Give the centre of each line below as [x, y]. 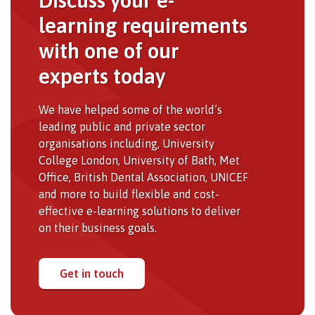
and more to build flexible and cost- [129, 194]
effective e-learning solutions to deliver [140, 211]
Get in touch [92, 273]
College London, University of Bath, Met [139, 160]
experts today [102, 76]
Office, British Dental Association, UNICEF [143, 177]
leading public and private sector [122, 126]
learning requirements [143, 25]
